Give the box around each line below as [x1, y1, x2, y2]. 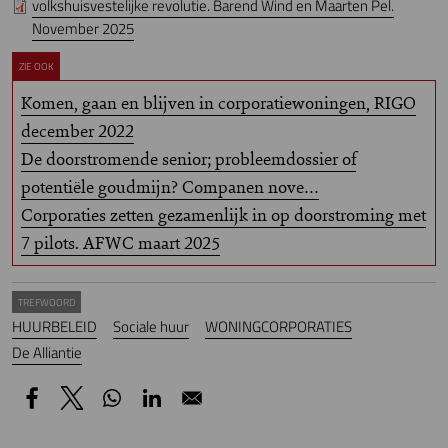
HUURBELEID [12, 315, 97, 339]
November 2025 [32, 16, 134, 40]
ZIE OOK [18, 57, 54, 74]
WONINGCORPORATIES [205, 315, 352, 339]
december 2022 [21, 119, 134, 144]
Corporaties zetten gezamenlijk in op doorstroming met [21, 203, 426, 228]
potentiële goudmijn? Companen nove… [21, 175, 319, 200]
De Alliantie [12, 341, 82, 365]
